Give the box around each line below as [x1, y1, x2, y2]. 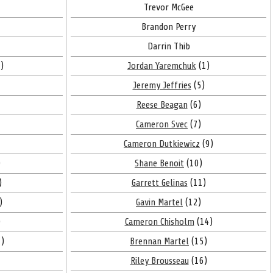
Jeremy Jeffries [132, 80, 191, 91]
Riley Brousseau [130, 255, 189, 266]
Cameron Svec [136, 119, 188, 130]
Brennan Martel [130, 236, 189, 247]
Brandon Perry [141, 21, 196, 32]
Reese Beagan [136, 99, 188, 110]
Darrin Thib [147, 41, 190, 52]
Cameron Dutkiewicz [124, 138, 200, 149]
